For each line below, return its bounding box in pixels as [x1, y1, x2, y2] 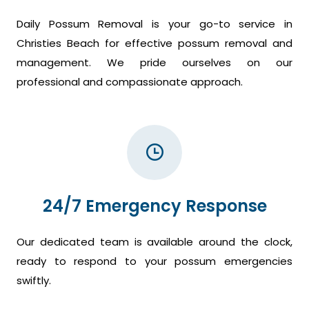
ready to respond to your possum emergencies [17, 254, 292, 269]
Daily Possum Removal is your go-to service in [17, 17, 292, 32]
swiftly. [17, 273, 51, 288]
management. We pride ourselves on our [17, 55, 292, 70]
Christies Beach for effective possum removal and [17, 36, 292, 51]
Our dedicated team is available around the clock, [17, 235, 292, 250]
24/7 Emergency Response [42, 195, 267, 218]
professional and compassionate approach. [17, 74, 243, 90]
